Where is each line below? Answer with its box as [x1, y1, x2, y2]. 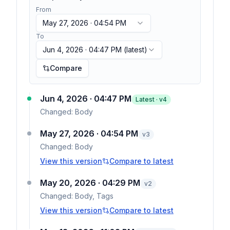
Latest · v [136, 95, 163, 103]
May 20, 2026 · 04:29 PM [40, 178, 140, 188]
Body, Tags [75, 191, 113, 200]
